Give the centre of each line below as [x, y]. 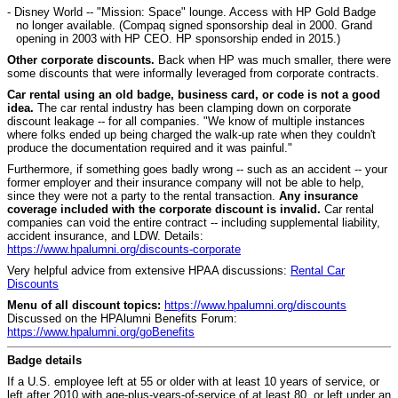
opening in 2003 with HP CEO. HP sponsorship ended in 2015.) [178, 39]
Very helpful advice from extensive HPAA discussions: [149, 271]
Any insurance [318, 196]
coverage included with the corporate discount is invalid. [164, 209]
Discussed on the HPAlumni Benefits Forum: [122, 318]
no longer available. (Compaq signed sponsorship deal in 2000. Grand [194, 25]
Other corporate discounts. [83, 60]
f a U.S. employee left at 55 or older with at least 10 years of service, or [195, 381]
